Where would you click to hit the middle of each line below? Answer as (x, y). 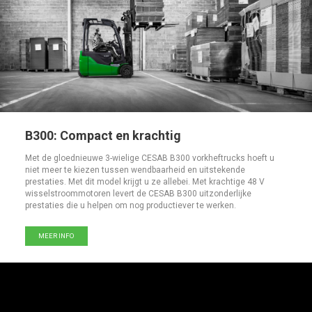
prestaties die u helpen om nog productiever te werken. (131, 206)
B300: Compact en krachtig (103, 136)
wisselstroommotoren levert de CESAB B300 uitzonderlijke (138, 194)
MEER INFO (56, 236)
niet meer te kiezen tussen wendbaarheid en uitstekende (135, 170)
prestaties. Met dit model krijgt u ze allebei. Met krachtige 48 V (145, 182)
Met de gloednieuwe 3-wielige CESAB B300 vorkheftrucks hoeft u (150, 158)
